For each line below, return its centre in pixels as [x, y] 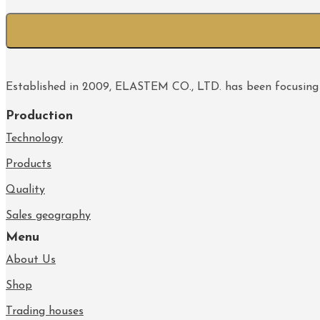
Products [29, 164]
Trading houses [45, 311]
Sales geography [48, 216]
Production [39, 116]
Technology [34, 139]
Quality [25, 190]
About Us [31, 260]
